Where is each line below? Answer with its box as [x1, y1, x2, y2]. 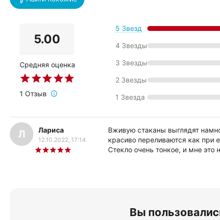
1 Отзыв [20, 89, 47, 98]
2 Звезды [115, 76, 147, 84]
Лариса [38, 126, 64, 134]
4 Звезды [115, 41, 147, 50]
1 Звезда [115, 93, 145, 101]
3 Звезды [115, 58, 147, 67]
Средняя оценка [20, 60, 75, 69]
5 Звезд [115, 24, 142, 32]
